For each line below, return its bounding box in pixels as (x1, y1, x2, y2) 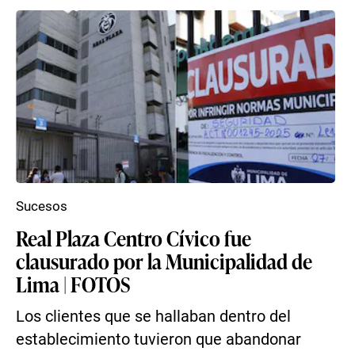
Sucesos (16, 198, 67, 214)
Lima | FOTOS (16, 269, 130, 298)
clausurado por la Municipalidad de (16, 246, 312, 275)
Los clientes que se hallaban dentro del (16, 307, 291, 326)
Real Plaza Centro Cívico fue (16, 223, 251, 252)
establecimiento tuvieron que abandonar (16, 330, 301, 349)
